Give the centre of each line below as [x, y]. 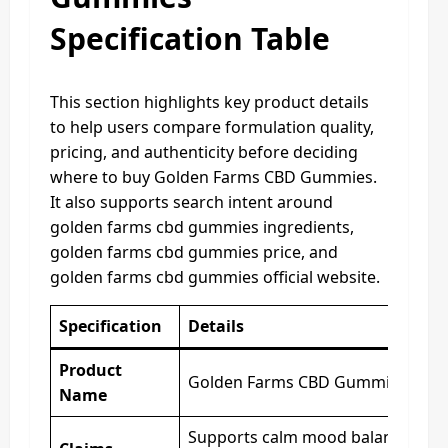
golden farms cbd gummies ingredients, [202, 226]
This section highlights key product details [209, 101]
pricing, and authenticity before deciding [204, 151]
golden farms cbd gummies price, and [194, 251]
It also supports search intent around [191, 201]
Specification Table [190, 38]
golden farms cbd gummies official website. [215, 276]
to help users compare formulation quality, [212, 126]
